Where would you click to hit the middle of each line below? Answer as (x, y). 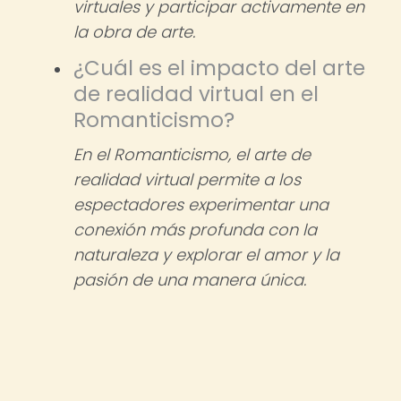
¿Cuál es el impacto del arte (219, 68)
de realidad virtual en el (196, 94)
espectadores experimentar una (201, 205)
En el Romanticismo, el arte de (192, 154)
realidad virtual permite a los (187, 179)
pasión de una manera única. (190, 280)
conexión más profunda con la (195, 230)
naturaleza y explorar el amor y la (206, 255)
